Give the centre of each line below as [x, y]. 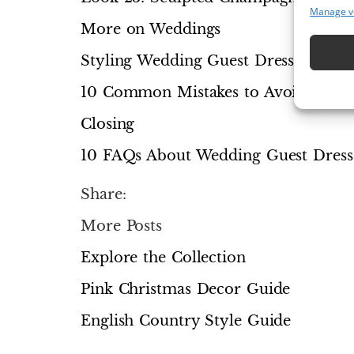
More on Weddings [151, 30]
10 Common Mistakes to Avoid [194, 93]
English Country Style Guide [186, 321]
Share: [104, 195]
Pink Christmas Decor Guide [186, 290]
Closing [108, 124]
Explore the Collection [163, 258]
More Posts [121, 226]
